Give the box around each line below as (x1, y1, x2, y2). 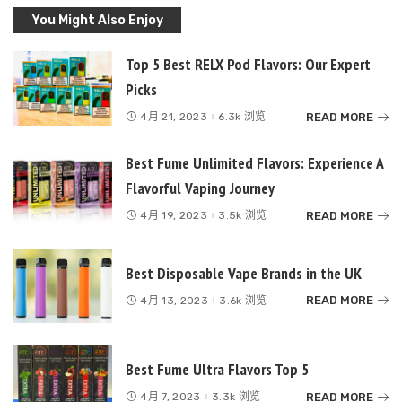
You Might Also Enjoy (31, 13, 163, 28)
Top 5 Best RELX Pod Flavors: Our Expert (126, 54, 371, 74)
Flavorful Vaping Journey (126, 178, 275, 198)
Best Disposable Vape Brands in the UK (126, 262, 362, 284)
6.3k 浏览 (218, 110, 267, 123)
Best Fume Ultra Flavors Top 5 (126, 359, 309, 380)
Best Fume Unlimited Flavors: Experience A (126, 153, 384, 173)
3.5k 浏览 (218, 209, 267, 222)
